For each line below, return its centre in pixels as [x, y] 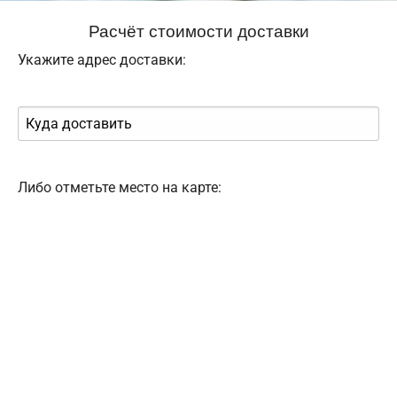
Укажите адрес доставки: [102, 59]
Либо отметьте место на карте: [120, 187]
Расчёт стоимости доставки [198, 29]
